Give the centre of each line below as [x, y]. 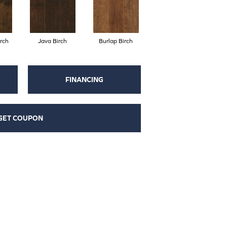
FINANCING [84, 79]
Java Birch [52, 41]
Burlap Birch [116, 41]
